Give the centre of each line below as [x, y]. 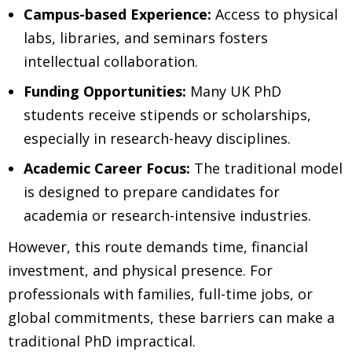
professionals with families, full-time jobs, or [160, 293]
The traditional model [266, 168]
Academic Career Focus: [107, 168]
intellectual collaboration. [111, 61]
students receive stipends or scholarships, [167, 114]
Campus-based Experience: [117, 14]
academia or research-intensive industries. [167, 215]
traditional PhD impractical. [102, 341]
